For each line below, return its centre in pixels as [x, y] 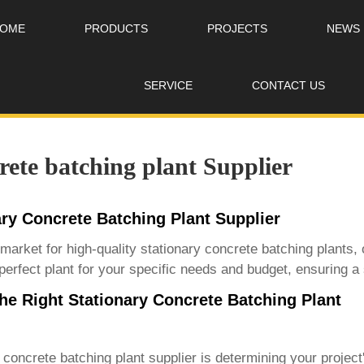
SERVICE [168, 85]
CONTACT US [288, 85]
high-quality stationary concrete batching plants [210, 249]
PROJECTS [238, 28]
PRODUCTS [117, 28]
